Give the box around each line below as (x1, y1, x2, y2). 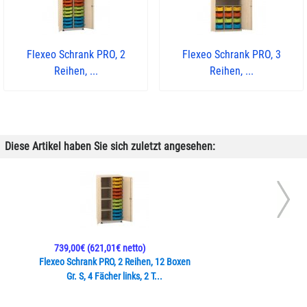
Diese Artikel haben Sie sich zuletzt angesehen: (5, 140, 215, 153)
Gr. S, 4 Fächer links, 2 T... (66, 271, 162, 282)
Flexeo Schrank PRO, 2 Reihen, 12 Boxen (38, 256, 191, 268)
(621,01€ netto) (84, 243, 145, 254)
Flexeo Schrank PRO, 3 (182, 48, 281, 61)
